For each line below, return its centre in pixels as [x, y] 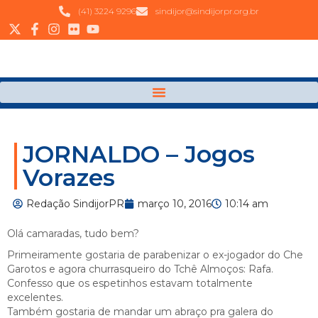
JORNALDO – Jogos [139, 154]
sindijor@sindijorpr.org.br [207, 11]
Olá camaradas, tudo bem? [73, 233]
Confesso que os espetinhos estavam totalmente [130, 283]
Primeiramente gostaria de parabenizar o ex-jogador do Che [155, 254]
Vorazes [69, 178]
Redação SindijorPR [75, 204]
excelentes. [35, 297]
